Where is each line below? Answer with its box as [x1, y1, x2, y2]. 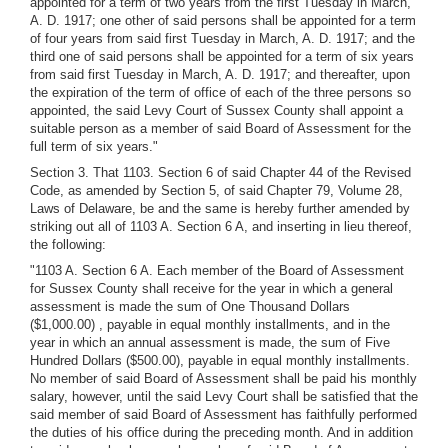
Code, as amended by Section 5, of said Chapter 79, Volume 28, [30, 183, 403, 198]
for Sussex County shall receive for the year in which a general [30, 281, 393, 296]
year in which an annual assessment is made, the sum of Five [30, 335, 390, 350]
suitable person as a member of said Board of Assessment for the [30, 121, 411, 136]
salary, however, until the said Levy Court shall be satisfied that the [30, 389, 418, 404]
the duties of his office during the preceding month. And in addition [30, 425, 413, 440]
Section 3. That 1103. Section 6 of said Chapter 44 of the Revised [30, 165, 411, 180]
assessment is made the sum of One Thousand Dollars [30, 299, 350, 314]
